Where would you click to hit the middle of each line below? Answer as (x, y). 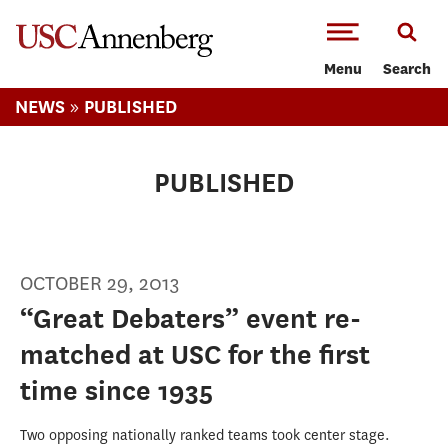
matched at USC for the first (195, 354)
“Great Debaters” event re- (190, 318)
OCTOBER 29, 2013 (100, 283)
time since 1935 (116, 390)
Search (407, 70)
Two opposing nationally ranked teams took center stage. (205, 435)
